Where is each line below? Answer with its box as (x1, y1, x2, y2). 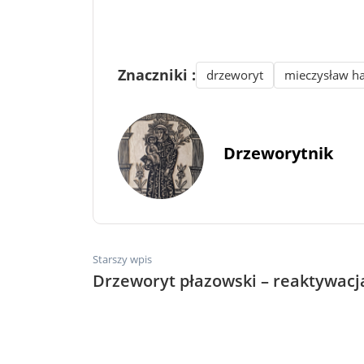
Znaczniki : (118, 64, 196, 84)
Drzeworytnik (223, 142, 333, 165)
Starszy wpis (93, 251, 152, 266)
